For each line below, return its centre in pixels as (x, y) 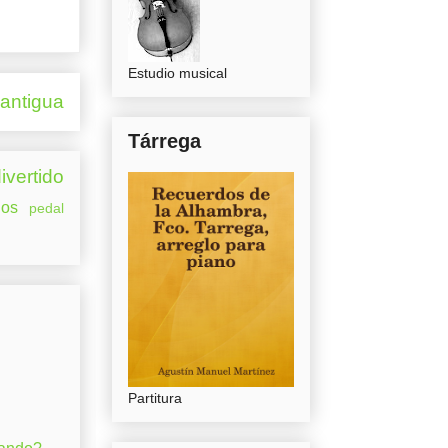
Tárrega (164, 141)
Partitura (155, 398)
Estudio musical (177, 73)
